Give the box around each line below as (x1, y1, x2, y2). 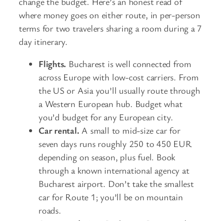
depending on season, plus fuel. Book (38, 151, 176, 163)
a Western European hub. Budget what (38, 98, 183, 110)
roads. (38, 204, 61, 217)
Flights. (38, 58, 67, 70)
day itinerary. (19, 35, 68, 47)
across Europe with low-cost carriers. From (38, 71, 199, 83)
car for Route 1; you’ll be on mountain (38, 191, 183, 203)
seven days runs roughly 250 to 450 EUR (38, 138, 192, 150)
